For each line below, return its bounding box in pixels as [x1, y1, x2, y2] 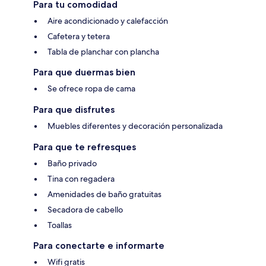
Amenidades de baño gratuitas [47, 189, 161, 200]
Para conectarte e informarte [33, 240, 164, 252]
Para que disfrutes [33, 104, 115, 116]
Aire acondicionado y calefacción [47, 15, 168, 27]
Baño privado [47, 158, 97, 169]
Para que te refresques [33, 141, 136, 153]
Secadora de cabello [47, 204, 123, 216]
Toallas [47, 220, 72, 231]
